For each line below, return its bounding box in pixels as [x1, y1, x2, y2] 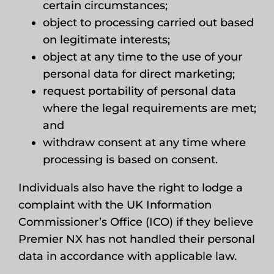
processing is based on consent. [42, 153, 218, 166]
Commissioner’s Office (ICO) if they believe [18, 215, 253, 229]
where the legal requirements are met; [42, 102, 256, 115]
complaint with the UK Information [18, 198, 212, 212]
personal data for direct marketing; [42, 67, 235, 81]
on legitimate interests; [42, 33, 170, 46]
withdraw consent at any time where [42, 136, 246, 149]
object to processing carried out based [42, 16, 254, 29]
